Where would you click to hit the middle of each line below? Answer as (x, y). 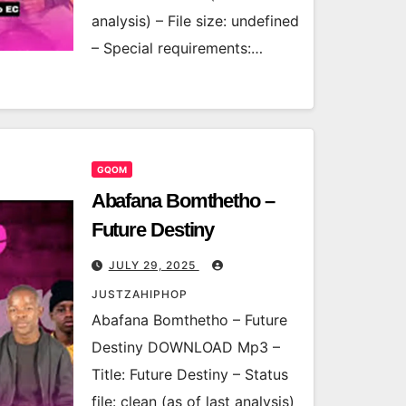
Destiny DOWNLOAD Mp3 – (185, 347)
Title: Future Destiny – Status (189, 374)
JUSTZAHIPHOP (139, 294)
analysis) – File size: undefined (195, 21)
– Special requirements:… (177, 48)
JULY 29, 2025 (154, 265)
